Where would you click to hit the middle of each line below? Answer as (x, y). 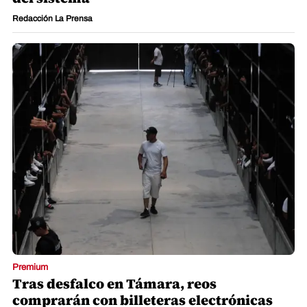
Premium (30, 268)
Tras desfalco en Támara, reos (114, 284)
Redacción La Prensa (52, 19)
